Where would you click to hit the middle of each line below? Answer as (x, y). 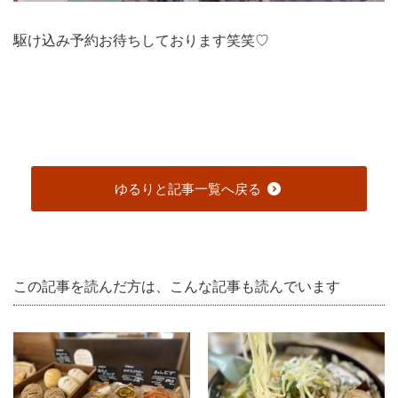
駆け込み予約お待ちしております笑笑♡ (141, 40)
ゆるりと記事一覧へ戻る (190, 188)
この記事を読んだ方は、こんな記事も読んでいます (177, 286)
